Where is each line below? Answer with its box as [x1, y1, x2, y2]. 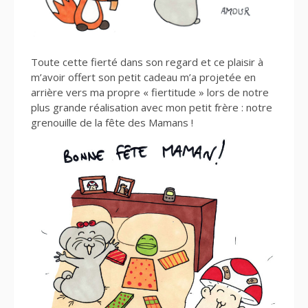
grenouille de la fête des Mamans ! [31, 115, 193, 130]
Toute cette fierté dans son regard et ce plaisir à [31, 55, 263, 69]
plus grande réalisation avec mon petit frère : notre [31, 100, 272, 115]
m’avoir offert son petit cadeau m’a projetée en [31, 70, 256, 85]
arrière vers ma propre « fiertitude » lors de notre [31, 85, 269, 100]
